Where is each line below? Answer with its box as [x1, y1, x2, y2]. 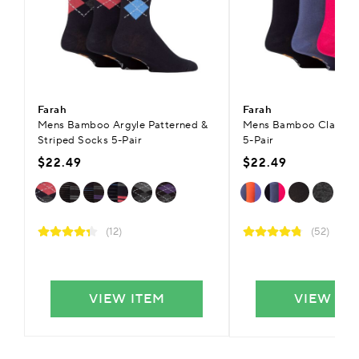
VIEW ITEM [88, 290, 165, 307]
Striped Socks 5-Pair [38, 133, 143, 147]
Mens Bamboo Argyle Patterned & [38, 118, 208, 131]
